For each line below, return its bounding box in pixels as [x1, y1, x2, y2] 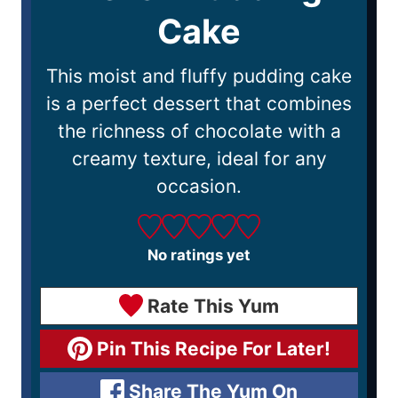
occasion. [156, 174, 242, 197]
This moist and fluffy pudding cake [46, 64, 352, 87]
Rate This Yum [143, 294, 280, 317]
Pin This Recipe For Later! [92, 337, 330, 360]
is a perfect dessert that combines [46, 92, 352, 115]
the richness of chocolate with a [57, 119, 341, 142]
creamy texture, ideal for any [71, 147, 327, 170]
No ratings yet [147, 245, 251, 264]
